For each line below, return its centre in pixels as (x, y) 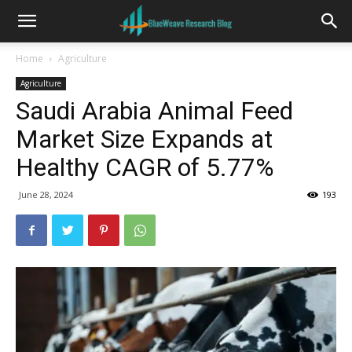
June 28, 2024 (46, 194)
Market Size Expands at (144, 139)
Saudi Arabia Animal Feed (154, 111)
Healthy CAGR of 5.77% (145, 167)
